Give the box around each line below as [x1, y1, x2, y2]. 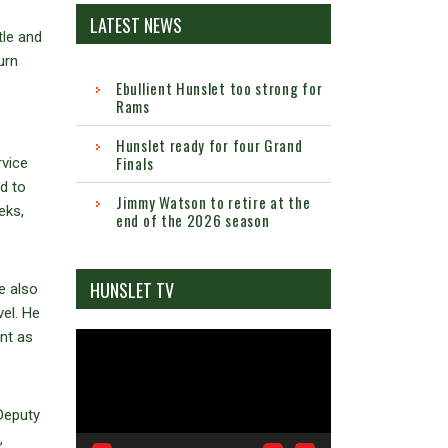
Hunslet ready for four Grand [116, 134, 303, 157]
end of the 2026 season [116, 209, 270, 232]
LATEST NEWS [90, 12, 182, 39]
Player [75, 355, 115, 374]
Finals [116, 152, 154, 175]
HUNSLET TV [90, 277, 174, 304]
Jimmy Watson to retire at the [116, 191, 311, 214]
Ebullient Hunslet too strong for [116, 77, 323, 100]
